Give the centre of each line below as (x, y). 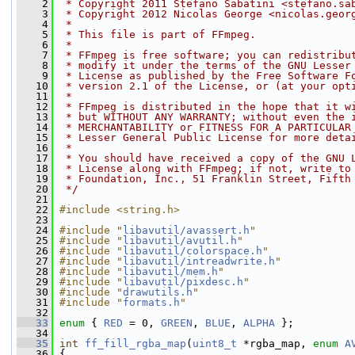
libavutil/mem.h (170, 271)
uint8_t (215, 344)
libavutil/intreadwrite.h (199, 261)
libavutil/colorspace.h (193, 251)
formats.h (151, 302)
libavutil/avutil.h (180, 240)
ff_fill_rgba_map (136, 344)
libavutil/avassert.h (186, 230)
